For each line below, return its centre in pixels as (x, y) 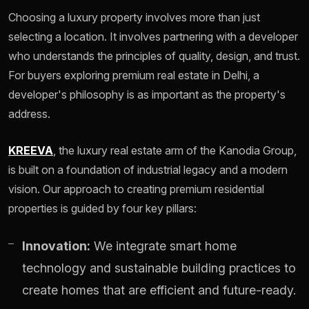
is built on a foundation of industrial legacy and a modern (148, 170)
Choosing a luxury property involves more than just (134, 18)
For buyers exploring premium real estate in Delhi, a (134, 76)
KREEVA (31, 151)
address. (29, 114)
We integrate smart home (163, 246)
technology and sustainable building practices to (159, 268)
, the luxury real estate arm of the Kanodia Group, (175, 151)
